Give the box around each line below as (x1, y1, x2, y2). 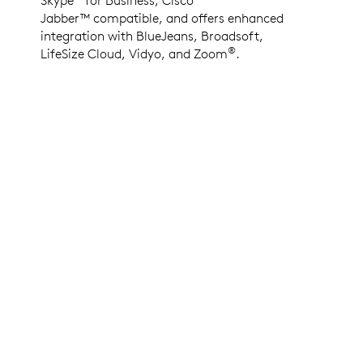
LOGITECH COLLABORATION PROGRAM (41, 83, 264, 98)
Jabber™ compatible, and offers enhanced (41, 9, 284, 26)
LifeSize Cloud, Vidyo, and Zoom (41, 45, 228, 62)
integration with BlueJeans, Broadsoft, (41, 27, 263, 44)
